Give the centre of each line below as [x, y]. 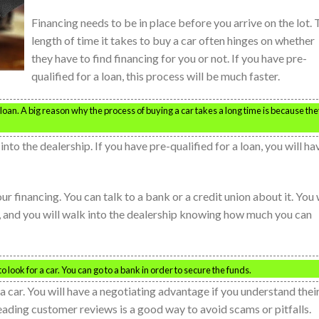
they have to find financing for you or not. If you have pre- [169, 58]
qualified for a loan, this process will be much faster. [156, 75]
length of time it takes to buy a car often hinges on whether [173, 40]
